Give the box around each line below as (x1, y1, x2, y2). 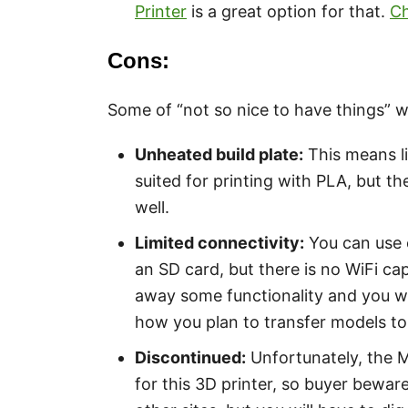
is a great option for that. (187, 2, 390, 21)
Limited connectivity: (135, 233, 304, 252)
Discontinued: (135, 348, 246, 367)
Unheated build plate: (135, 145, 303, 164)
